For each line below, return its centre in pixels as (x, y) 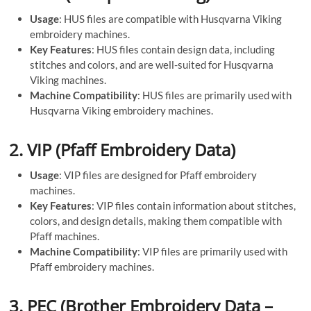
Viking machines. (68, 79)
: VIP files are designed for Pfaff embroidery (158, 175)
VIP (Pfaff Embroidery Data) (132, 149)
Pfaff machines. (65, 236)
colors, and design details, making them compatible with (156, 220)
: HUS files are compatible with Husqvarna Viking (171, 18)
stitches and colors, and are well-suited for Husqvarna (152, 64)
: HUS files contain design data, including (184, 49)
